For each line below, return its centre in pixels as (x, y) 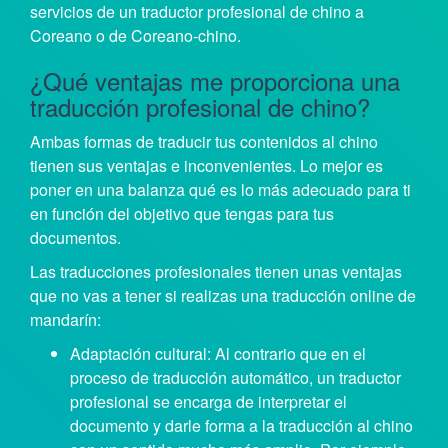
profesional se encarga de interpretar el (208, 402)
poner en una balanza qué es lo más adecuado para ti (220, 190)
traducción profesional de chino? (200, 107)
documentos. (75, 238)
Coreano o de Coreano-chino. (135, 36)
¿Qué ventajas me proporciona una (215, 81)
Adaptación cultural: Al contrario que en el (218, 354)
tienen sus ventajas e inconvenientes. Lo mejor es (206, 166)
